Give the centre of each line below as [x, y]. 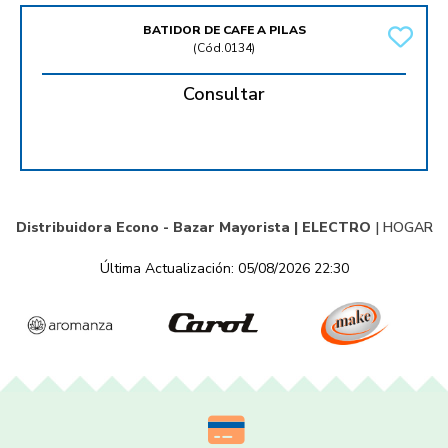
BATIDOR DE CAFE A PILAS [224, 30]
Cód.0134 [224, 48]
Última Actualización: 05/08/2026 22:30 [224, 269]
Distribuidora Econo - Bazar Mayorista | [158, 228]
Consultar [224, 94]
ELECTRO [336, 228]
